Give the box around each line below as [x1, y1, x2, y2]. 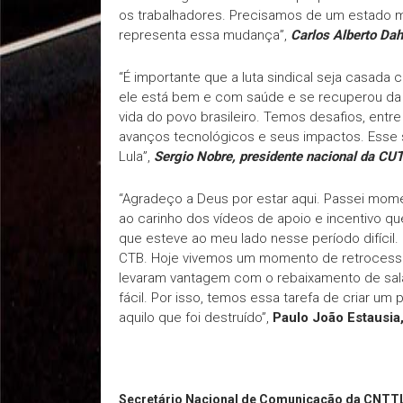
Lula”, [119, 148, 154, 165]
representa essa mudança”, [119, 27, 291, 43]
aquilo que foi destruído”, [119, 309, 273, 326]
